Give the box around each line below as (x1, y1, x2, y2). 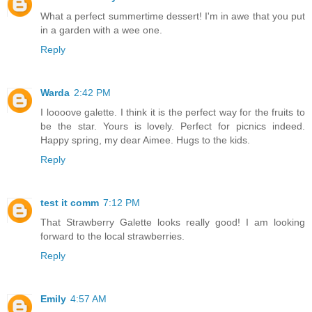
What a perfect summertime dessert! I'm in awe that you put (40, 10, 305, 22)
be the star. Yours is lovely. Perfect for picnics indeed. (40, 120, 305, 132)
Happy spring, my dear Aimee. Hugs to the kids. (40, 134, 250, 146)
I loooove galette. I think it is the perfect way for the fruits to (40, 107, 305, 118)
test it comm (40, 197, 99, 209)
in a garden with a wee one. (40, 24, 162, 36)
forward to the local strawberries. (40, 231, 185, 242)
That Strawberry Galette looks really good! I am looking (40, 217, 305, 228)
